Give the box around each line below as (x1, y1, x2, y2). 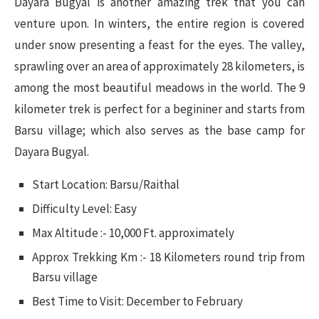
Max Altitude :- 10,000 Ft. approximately (32, 224, 234, 241)
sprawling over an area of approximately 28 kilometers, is (14, 58, 305, 74)
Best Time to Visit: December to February (32, 293, 243, 309)
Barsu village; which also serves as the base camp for (14, 122, 305, 138)
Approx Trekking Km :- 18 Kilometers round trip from (32, 249, 305, 265)
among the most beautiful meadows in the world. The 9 (14, 79, 305, 95)
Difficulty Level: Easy (32, 200, 137, 216)
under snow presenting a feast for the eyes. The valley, (14, 36, 305, 53)
